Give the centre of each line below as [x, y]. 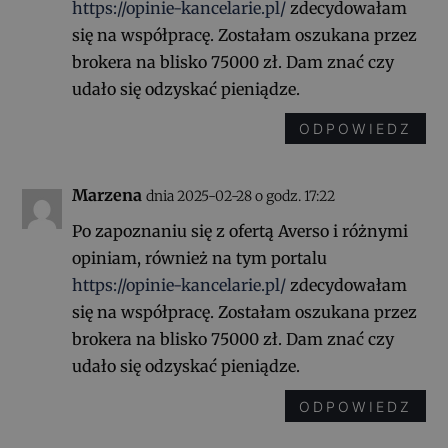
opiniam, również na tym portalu [200, 258]
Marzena [107, 195]
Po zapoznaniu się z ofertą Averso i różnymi [240, 231]
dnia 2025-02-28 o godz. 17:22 [241, 196]
